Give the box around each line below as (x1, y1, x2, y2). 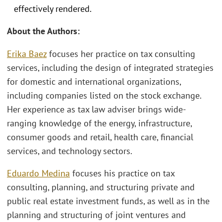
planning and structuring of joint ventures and (7, 209, 186, 221)
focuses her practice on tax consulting (47, 48, 195, 59)
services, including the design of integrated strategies (7, 61, 214, 73)
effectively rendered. (14, 2, 92, 14)
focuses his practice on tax (70, 167, 174, 179)
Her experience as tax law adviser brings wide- (7, 103, 186, 115)
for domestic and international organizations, (7, 75, 181, 87)
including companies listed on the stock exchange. (7, 89, 201, 101)
